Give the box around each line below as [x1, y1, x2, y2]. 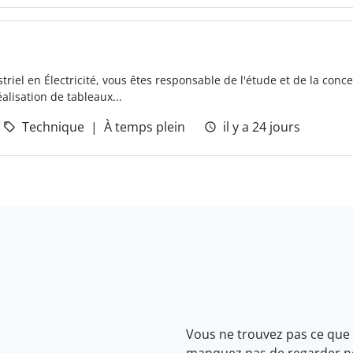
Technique [22, 118, 84, 136]
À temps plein [104, 118, 185, 136]
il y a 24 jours [223, 118, 300, 136]
